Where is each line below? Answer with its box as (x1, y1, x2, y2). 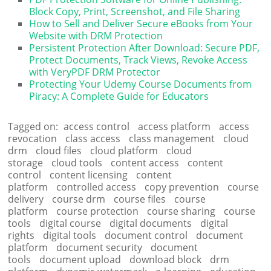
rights (8, 228, 35, 242)
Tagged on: (8, 119, 61, 133)
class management (129, 131, 215, 145)
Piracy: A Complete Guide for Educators (29, 89, 209, 103)
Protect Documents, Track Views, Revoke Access (29, 53, 248, 67)
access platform (138, 119, 211, 133)
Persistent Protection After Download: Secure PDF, (29, 41, 260, 54)
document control (105, 228, 188, 242)
